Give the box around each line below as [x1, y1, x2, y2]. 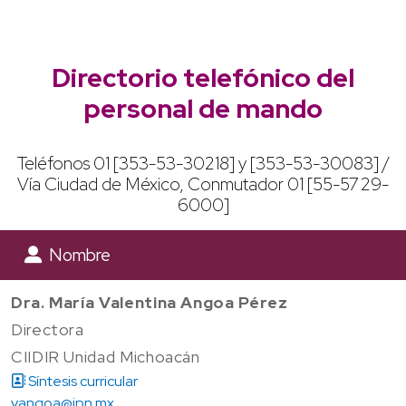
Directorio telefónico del [52, 60, 354, 95]
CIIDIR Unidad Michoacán [11, 345, 200, 367]
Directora [11, 318, 84, 340]
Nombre [42, 242, 111, 266]
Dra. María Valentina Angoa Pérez [11, 291, 288, 313]
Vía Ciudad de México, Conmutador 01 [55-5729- [17, 171, 389, 196]
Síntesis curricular [25, 371, 138, 391]
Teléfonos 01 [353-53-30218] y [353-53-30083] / [16, 150, 390, 175]
